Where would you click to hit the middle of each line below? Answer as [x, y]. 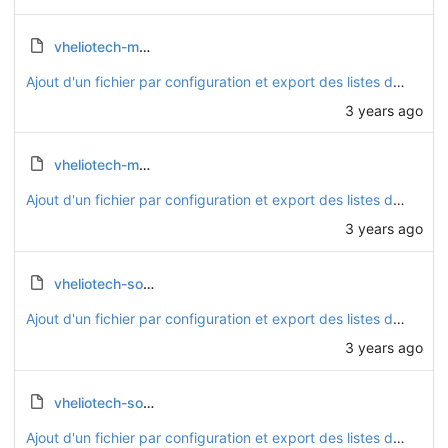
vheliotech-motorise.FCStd [96, 46]
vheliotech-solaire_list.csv [98, 402]
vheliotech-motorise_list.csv [96, 165]
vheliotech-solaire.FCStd [98, 283]
